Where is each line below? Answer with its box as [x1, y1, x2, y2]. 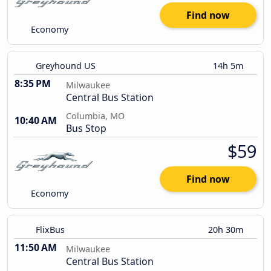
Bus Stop [66, 122, 106, 135]
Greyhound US [36, 60, 96, 72]
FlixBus [36, 224, 65, 236]
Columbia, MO [66, 110, 125, 122]
